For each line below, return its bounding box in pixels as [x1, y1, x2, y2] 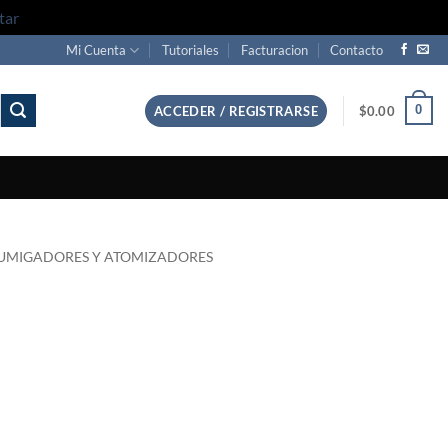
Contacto [330, 42, 384, 58]
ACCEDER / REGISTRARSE [153, 102, 319, 119]
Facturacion [241, 42, 309, 58]
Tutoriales [161, 42, 219, 58]
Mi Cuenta [66, 42, 127, 58]
